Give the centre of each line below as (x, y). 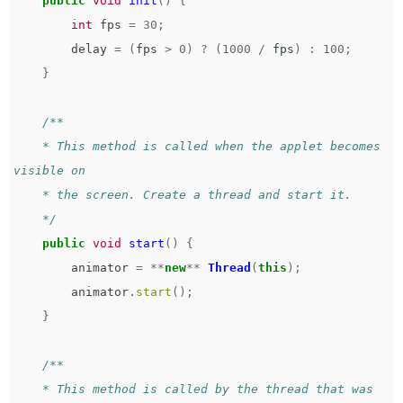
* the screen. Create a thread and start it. (28, 195)
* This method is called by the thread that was (28, 389)
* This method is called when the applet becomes (28, 146)
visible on (60, 170)
